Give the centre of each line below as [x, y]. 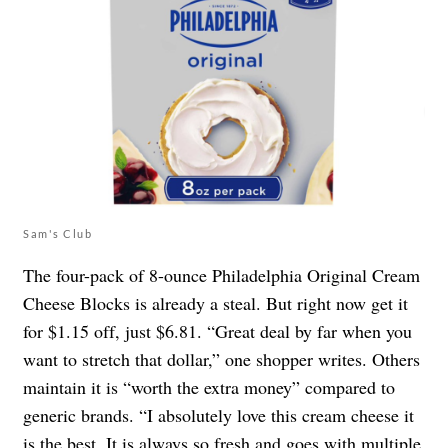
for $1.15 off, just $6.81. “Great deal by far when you [217, 330]
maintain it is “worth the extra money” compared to [209, 386]
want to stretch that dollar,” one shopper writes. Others [221, 358]
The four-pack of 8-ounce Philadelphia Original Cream [221, 274]
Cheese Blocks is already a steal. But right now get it [215, 302]
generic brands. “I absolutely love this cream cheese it [218, 414]
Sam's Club [57, 233]
